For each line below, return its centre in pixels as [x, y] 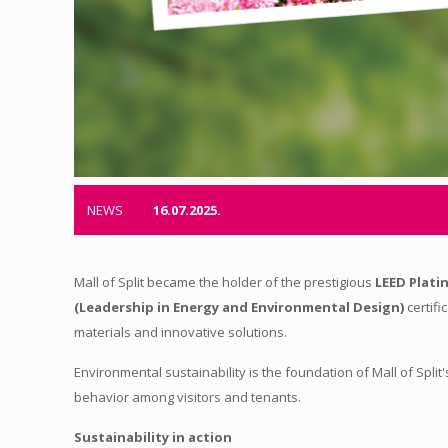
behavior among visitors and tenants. [188, 396]
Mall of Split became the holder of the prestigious [225, 281]
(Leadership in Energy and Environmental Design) [239, 306]
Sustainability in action [153, 436]
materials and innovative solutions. [181, 331]
